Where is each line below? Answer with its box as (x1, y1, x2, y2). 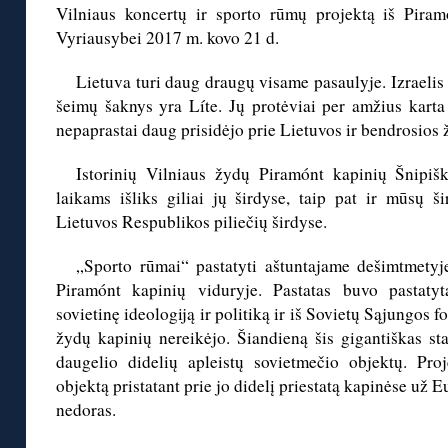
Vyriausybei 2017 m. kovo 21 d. (56, 26, 279, 50)
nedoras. (56, 398, 116, 422)
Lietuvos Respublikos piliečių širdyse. (56, 210, 327, 234)
